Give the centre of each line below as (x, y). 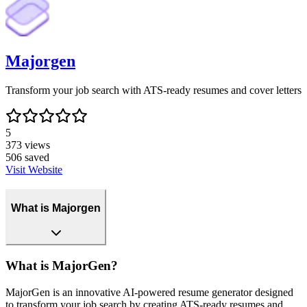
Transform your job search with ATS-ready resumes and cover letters (153, 90)
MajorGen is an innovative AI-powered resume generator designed (149, 292)
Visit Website (34, 170)
